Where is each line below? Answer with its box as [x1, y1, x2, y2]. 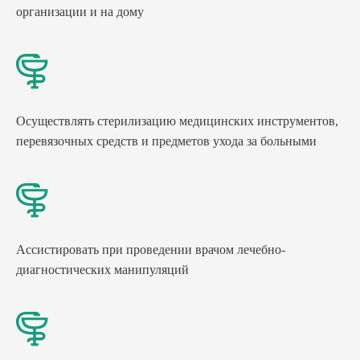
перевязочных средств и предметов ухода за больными [16, 133, 317, 148]
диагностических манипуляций [16, 262, 189, 276]
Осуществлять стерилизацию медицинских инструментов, [16, 113, 338, 128]
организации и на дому [16, 5, 144, 19]
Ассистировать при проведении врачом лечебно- [16, 242, 285, 256]
